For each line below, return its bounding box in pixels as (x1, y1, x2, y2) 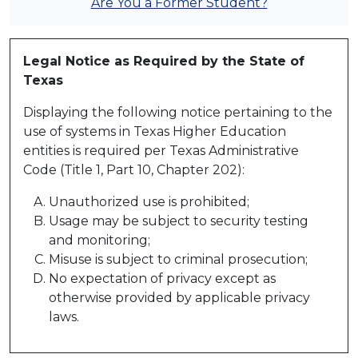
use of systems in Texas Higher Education (23, 124, 286, 140)
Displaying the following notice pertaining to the (23, 105, 332, 121)
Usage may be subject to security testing (49, 213, 308, 229)
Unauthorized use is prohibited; (49, 194, 249, 210)
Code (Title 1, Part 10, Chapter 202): (23, 162, 245, 178)
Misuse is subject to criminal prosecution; (49, 252, 308, 268)
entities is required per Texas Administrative (23, 143, 299, 159)
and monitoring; (49, 233, 150, 249)
